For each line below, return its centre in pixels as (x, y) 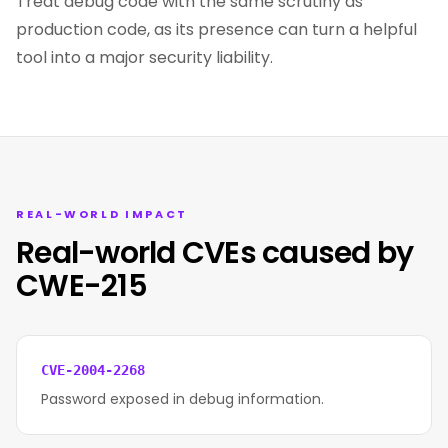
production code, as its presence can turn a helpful (216, 29)
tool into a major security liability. (144, 57)
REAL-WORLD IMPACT (102, 214)
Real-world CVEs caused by (215, 253)
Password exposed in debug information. (182, 399)
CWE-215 (81, 286)
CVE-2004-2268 (93, 370)
